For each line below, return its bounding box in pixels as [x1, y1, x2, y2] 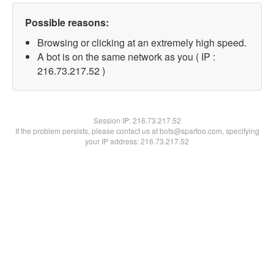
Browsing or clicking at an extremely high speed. [37, 35, 246, 50]
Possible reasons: [25, 15, 109, 29]
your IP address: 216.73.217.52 [85, 136, 189, 146]
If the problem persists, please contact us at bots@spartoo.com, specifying [15, 125, 259, 136]
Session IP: [93, 115, 133, 125]
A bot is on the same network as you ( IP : [37, 50, 215, 64]
